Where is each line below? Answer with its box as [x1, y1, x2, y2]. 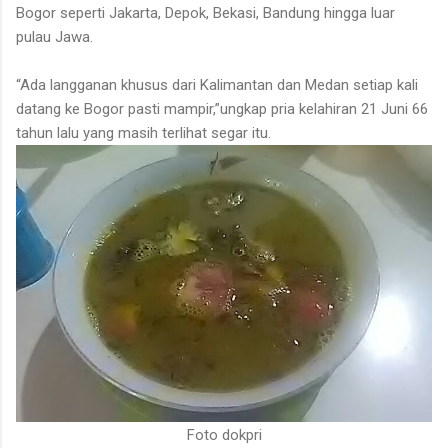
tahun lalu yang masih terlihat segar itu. [16, 123, 271, 142]
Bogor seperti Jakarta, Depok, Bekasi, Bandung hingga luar [16, 3, 395, 22]
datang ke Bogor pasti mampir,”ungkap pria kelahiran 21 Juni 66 [16, 99, 428, 118]
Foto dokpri [186, 425, 262, 444]
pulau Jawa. [16, 27, 93, 46]
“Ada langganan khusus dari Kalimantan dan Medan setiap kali [16, 75, 418, 94]
